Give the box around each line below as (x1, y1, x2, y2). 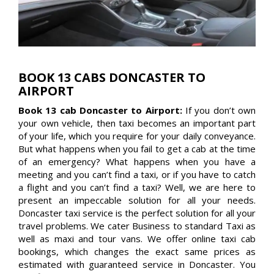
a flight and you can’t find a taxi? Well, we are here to (18, 180, 256, 193)
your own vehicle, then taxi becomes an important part (18, 116, 256, 129)
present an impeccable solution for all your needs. (18, 193, 256, 206)
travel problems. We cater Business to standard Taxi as (18, 219, 256, 232)
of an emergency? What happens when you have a (18, 155, 256, 168)
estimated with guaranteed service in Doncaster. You (18, 257, 256, 270)
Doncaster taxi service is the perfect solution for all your (18, 206, 256, 219)
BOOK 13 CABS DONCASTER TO (18, 68, 206, 86)
